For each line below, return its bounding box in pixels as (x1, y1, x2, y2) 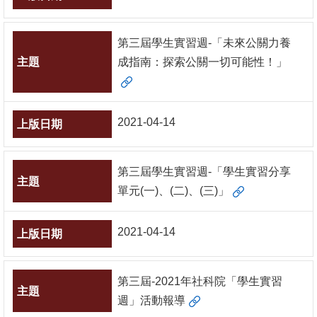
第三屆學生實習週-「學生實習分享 (117, 166, 291, 178)
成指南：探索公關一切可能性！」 (117, 56, 287, 68)
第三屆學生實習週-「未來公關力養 (117, 37, 291, 49)
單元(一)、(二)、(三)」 (117, 185, 229, 197)
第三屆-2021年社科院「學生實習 (117, 275, 282, 287)
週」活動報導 (117, 294, 185, 306)
